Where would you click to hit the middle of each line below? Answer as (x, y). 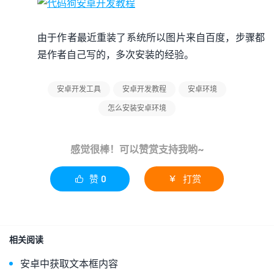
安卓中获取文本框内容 (69, 263)
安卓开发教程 (144, 89)
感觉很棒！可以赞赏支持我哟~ (137, 149)
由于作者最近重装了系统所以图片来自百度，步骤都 (151, 37)
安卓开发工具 (79, 89)
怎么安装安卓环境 (137, 108)
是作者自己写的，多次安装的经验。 (116, 54)
